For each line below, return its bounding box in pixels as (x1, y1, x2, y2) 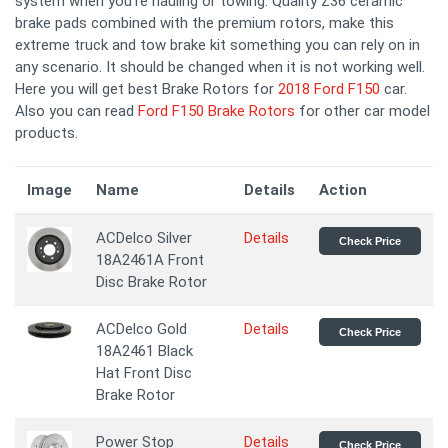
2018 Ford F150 (278, 80, 380, 98)
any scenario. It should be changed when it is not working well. (15, 58, 425, 76)
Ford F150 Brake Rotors (138, 102, 295, 120)
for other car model (295, 102, 430, 120)
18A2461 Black (96, 342, 193, 360)
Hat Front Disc (96, 364, 192, 382)
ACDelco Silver (96, 229, 192, 247)
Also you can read (15, 102, 138, 120)
